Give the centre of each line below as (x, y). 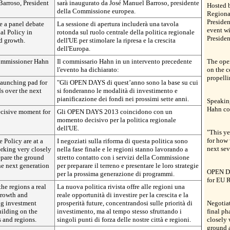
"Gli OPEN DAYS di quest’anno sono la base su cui (128, 82)
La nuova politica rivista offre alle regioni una (121, 187)
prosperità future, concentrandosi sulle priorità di (125, 203)
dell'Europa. (74, 49)
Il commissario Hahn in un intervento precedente (124, 61)
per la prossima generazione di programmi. (116, 174)
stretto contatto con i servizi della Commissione (123, 157)
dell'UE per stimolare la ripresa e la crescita (116, 40)
